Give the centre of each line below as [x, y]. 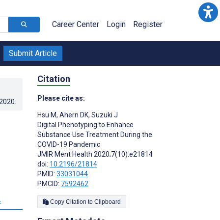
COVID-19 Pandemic [69, 144]
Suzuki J [104, 115]
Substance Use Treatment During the [95, 134]
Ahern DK [73, 115]
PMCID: [49, 183]
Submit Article [33, 53]
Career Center [76, 24]
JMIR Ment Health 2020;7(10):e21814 [95, 154]
